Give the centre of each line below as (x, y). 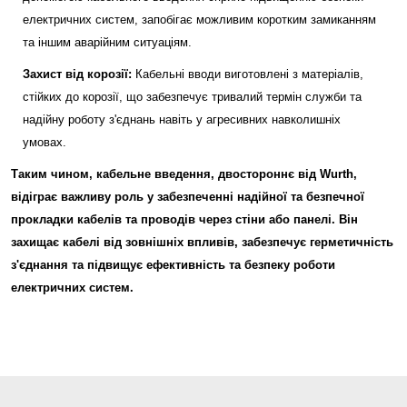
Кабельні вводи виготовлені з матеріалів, (248, 74)
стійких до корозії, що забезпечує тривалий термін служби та (192, 97)
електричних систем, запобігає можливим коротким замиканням (199, 20)
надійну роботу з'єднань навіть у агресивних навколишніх (182, 119)
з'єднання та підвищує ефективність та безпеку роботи (173, 265)
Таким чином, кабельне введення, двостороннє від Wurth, (184, 174)
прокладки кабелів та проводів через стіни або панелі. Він (184, 219)
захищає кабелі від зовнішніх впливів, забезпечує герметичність (202, 242)
